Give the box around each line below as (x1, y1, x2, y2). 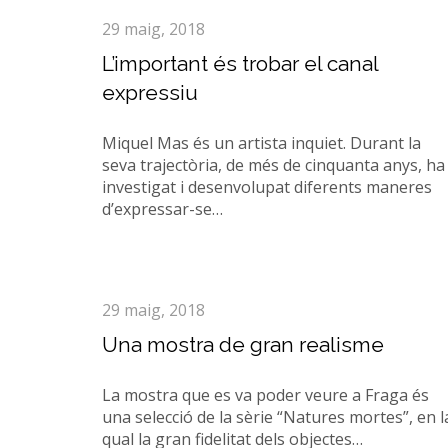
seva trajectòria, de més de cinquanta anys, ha (102, 154, 445, 176)
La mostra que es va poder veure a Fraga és (102, 384, 429, 406)
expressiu (102, 80, 198, 105)
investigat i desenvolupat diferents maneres (102, 176, 432, 198)
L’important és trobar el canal (102, 51, 378, 76)
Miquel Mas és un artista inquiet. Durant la (102, 132, 421, 154)
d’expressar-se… (102, 198, 223, 220)
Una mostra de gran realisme (102, 332, 384, 357)
